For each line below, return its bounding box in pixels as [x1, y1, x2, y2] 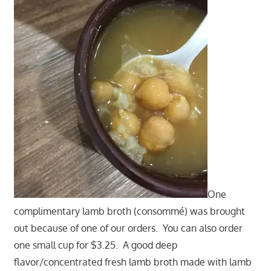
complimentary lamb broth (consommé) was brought [13, 205, 245, 218]
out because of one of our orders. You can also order [13, 222, 243, 235]
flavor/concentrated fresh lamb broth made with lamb [13, 256, 252, 269]
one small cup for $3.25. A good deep [13, 239, 177, 252]
